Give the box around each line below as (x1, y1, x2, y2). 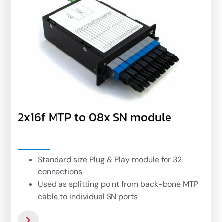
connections (38, 168, 82, 179)
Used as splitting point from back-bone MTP (38, 181, 198, 192)
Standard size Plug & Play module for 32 (38, 156, 182, 167)
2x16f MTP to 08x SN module (18, 111, 171, 128)
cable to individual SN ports (38, 193, 138, 204)
